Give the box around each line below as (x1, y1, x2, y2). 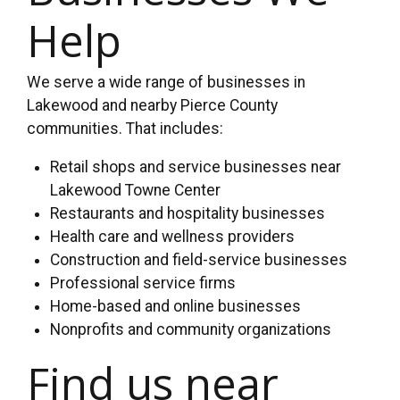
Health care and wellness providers (50, 228, 296, 246)
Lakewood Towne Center (50, 181, 221, 200)
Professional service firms (50, 274, 237, 293)
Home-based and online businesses (50, 297, 302, 316)
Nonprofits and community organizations (50, 321, 332, 339)
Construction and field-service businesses (50, 251, 348, 270)
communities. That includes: (27, 119, 223, 137)
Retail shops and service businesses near (50, 158, 342, 177)
